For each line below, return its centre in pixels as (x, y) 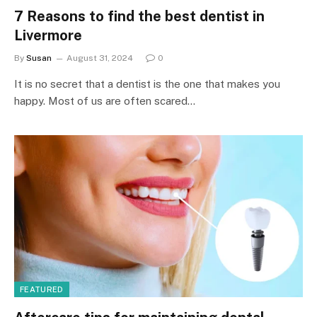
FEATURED (42, 289)
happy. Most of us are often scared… (105, 100)
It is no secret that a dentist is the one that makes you (147, 83)
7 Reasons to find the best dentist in (139, 16)
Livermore (48, 35)
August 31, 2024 (100, 58)
